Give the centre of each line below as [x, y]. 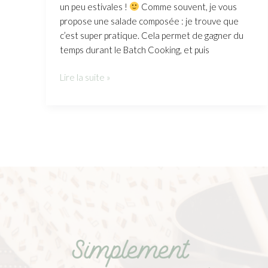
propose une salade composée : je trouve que [149, 21]
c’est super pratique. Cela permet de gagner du [151, 35]
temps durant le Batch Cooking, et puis [134, 49]
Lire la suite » [85, 77]
